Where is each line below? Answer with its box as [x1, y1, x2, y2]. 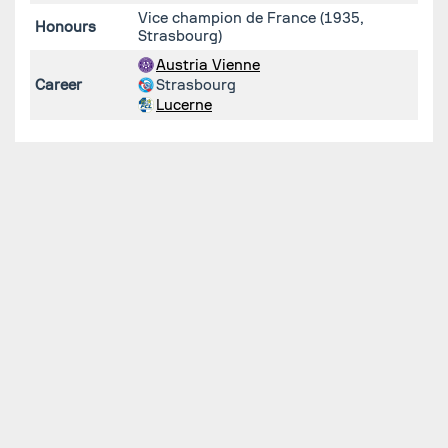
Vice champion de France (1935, [138, 8, 364, 27]
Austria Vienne [156, 55, 260, 74]
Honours [35, 17, 96, 36]
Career [35, 75, 82, 94]
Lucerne [156, 95, 212, 114]
